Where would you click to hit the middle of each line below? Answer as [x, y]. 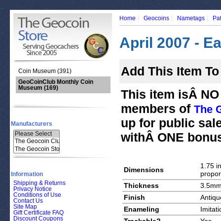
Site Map [25, 207]
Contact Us [28, 201]
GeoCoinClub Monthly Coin [56, 82]
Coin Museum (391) [45, 71]
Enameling [142, 209]
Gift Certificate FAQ [38, 213]
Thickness [141, 185]
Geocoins [156, 18]
